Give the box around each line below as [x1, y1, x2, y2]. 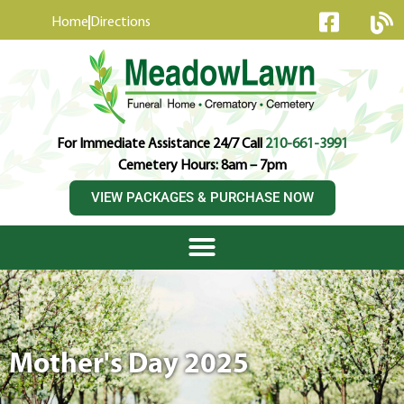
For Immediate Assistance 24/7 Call [56, 137, 265, 151]
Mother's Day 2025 [9, 351, 249, 380]
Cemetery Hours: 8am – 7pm [117, 159, 287, 173]
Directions [90, 15, 151, 30]
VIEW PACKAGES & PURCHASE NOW [90, 189, 314, 206]
